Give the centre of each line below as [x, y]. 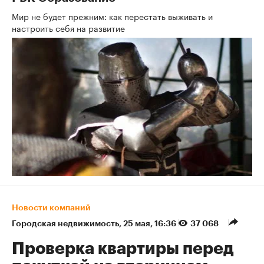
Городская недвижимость [65, 223]
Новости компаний [51, 207]
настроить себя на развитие [70, 28]
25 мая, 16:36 [151, 223]
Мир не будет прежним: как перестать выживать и [112, 16]
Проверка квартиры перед [123, 249]
